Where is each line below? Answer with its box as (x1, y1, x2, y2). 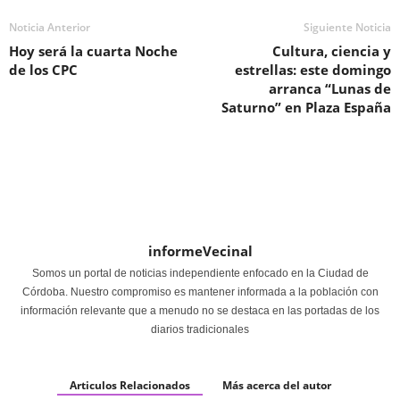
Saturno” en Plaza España (221, 98, 391, 117)
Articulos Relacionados (69, 378, 190, 394)
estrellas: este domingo (235, 61, 391, 79)
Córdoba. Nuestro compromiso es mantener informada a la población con (21, 286, 379, 299)
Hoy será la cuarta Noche (9, 42, 178, 61)
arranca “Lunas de (269, 79, 391, 98)
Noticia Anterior (9, 20, 90, 36)
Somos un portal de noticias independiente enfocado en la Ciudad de (31, 267, 369, 280)
